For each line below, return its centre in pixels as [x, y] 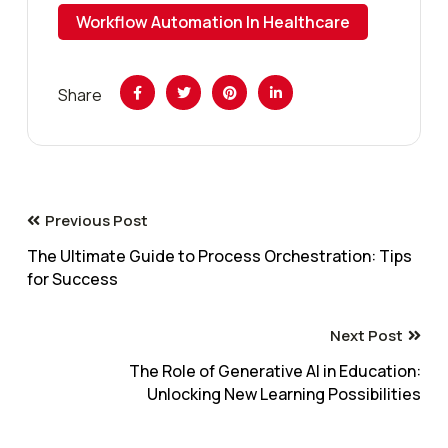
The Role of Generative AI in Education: [275, 371]
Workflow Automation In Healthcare [213, 22]
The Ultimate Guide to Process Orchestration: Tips [219, 256]
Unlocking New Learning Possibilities [284, 394]
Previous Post [96, 221]
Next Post [366, 336]
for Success [72, 279]
